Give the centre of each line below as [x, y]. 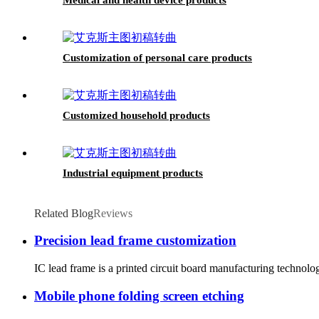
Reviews [113, 213]
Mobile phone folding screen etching [139, 296]
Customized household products [136, 115]
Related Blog [64, 213]
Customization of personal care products [157, 57]
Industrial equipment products [133, 173]
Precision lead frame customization [135, 241]
